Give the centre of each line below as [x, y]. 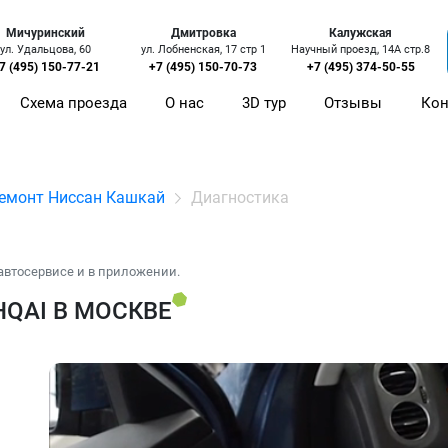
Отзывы [353, 103]
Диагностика [240, 197]
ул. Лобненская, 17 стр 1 [203, 50]
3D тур [264, 103]
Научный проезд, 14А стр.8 [361, 50]
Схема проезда [74, 103]
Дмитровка [203, 33]
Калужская [361, 33]
